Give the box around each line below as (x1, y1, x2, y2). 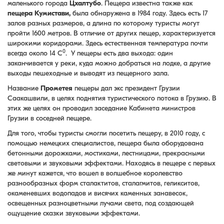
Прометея (40, 84, 72, 92)
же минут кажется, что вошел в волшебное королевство (7, 169, 182, 177)
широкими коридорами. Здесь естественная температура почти (7, 39, 208, 47)
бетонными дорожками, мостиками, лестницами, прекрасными (7, 149, 205, 157)
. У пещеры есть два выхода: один (65, 49, 173, 57)
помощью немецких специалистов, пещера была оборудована (7, 139, 203, 147)
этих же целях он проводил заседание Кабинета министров (7, 104, 195, 112)
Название (7, 84, 40, 92)
